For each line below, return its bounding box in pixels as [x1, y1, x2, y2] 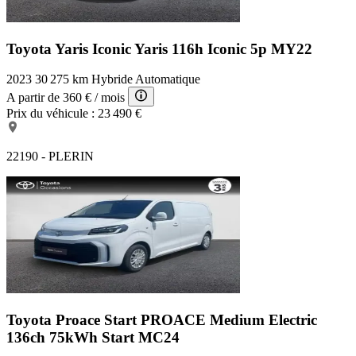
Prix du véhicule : [6, 106, 95, 121]
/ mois [95, 91, 125, 105]
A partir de [6, 91, 60, 105]
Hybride [91, 72, 133, 87]
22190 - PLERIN [6, 149, 94, 164]
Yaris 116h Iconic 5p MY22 [134, 40, 312, 57]
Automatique [135, 72, 200, 87]
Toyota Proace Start [6, 311, 141, 329]
